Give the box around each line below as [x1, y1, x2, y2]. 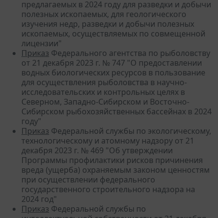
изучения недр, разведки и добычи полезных [21, 18, 194, 29]
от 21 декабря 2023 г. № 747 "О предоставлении [21, 57, 202, 68]
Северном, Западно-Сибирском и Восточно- [21, 96, 189, 107]
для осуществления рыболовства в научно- [21, 76, 187, 88]
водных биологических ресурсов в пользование [21, 67, 205, 78]
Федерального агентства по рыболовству [49, 47, 210, 58]
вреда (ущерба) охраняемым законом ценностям [21, 164, 210, 175]
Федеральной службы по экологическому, [49, 125, 211, 136]
